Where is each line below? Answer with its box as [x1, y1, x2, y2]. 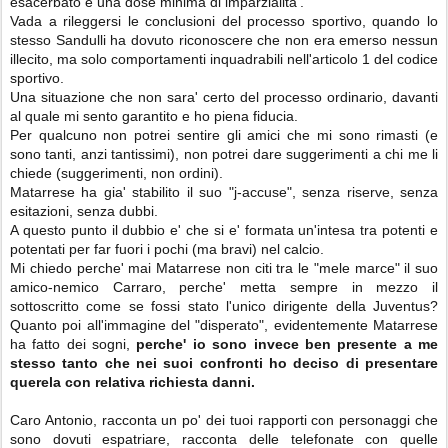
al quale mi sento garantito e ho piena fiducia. [10, 108, 298, 124]
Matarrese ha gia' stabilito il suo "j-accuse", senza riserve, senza [10, 184, 438, 200]
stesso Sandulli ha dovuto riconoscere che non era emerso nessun [10, 32, 438, 48]
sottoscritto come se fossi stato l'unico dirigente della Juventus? [10, 298, 438, 314]
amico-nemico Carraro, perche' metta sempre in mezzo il [10, 279, 438, 295]
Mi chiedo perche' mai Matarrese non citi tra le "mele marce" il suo [10, 260, 438, 276]
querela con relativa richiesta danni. [10, 374, 255, 390]
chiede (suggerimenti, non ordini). [10, 165, 223, 181]
